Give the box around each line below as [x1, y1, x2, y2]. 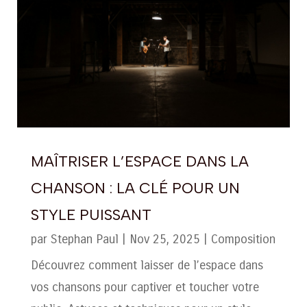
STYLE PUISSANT [30, 205, 151, 224]
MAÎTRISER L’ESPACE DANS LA [30, 151, 249, 171]
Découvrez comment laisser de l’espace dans [30, 257, 263, 273]
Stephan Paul [50, 231, 119, 247]
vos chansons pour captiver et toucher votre [30, 279, 259, 295]
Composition [210, 231, 275, 247]
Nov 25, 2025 [129, 231, 200, 247]
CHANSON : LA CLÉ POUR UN [30, 178, 240, 197]
